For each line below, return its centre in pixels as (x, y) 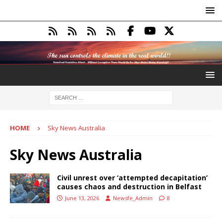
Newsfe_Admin (133, 198)
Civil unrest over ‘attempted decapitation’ (132, 177)
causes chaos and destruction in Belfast (129, 186)
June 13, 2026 (82, 198)
